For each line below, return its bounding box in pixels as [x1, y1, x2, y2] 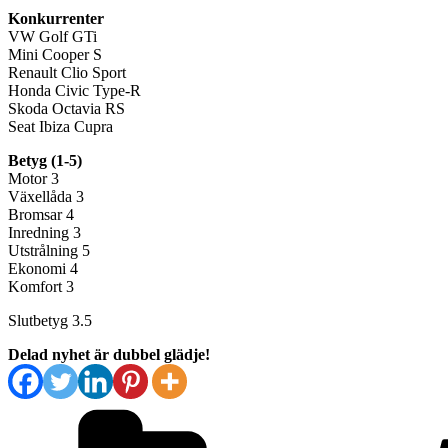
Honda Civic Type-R [8, 81, 141, 99]
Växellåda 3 [8, 187, 84, 205]
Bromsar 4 [8, 205, 74, 223]
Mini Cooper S [8, 45, 102, 63]
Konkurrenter [8, 9, 104, 27]
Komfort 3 [8, 277, 74, 295]
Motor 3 [8, 169, 59, 187]
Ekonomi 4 [8, 259, 78, 277]
